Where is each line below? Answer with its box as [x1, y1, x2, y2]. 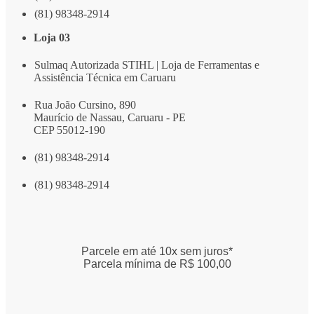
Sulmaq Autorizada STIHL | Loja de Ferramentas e [34, 59, 259, 71]
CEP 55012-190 [34, 124, 105, 136]
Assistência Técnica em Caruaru [34, 71, 176, 83]
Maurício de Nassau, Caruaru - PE [34, 111, 186, 123]
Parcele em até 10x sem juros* [81, 245, 233, 257]
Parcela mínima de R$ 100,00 [83, 258, 231, 270]
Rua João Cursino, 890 [34, 99, 136, 111]
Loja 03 [34, 32, 70, 43]
